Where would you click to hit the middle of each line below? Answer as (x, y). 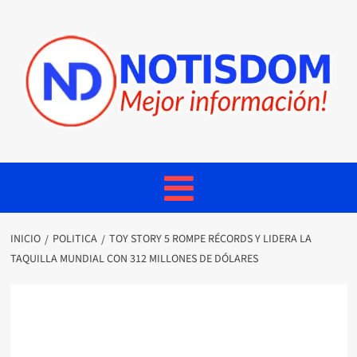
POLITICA (75, 239)
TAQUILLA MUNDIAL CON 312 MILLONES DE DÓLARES (134, 259)
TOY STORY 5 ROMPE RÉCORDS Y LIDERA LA (210, 239)
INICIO (25, 239)
